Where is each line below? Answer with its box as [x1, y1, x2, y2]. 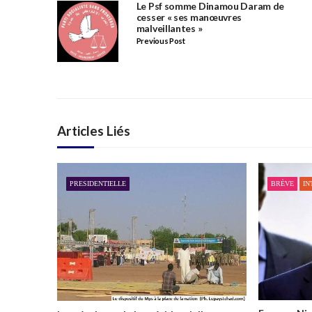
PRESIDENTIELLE [70, 179, 126, 187]
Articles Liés [57, 123, 130, 139]
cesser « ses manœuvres [136, 11, 242, 24]
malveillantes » [136, 22, 203, 35]
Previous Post [136, 36, 185, 46]
